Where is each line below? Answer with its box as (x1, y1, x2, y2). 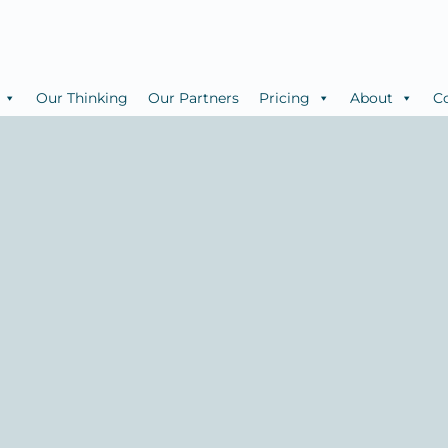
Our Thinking (35, 88, 128, 107)
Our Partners (147, 88, 239, 107)
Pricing (258, 88, 310, 107)
